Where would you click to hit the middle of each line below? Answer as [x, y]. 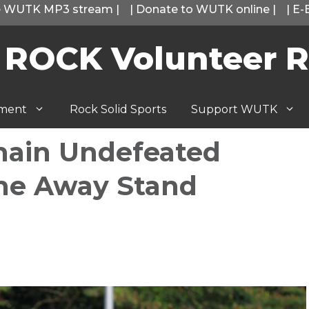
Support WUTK [234, 109]
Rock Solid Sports [118, 109]
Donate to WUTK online [203, 9]
